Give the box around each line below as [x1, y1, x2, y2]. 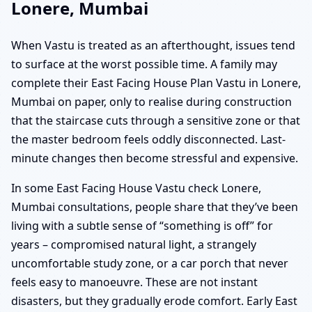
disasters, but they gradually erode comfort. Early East [11, 293, 297, 309]
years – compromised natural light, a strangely [11, 237, 256, 253]
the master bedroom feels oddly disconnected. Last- [11, 132, 286, 148]
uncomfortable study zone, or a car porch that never [11, 256, 288, 272]
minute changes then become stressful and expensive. [11, 150, 298, 166]
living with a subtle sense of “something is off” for [11, 218, 273, 234]
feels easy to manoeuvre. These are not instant [11, 274, 258, 290]
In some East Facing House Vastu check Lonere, [11, 180, 261, 196]
